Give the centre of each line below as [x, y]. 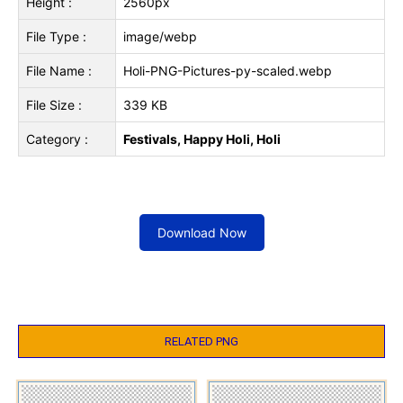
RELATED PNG [201, 341]
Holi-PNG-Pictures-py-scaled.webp [228, 71]
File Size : [54, 105]
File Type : [56, 36]
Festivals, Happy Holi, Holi [202, 139]
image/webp [160, 36]
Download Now [201, 233]
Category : [57, 139]
